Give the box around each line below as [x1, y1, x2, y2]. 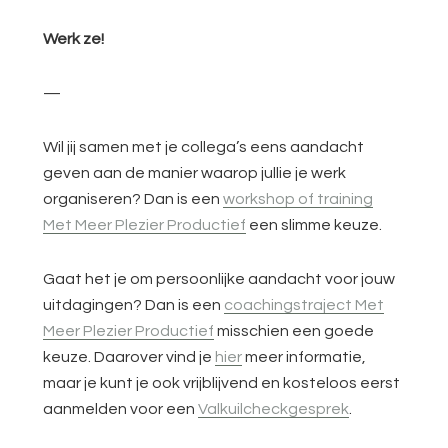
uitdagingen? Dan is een [43, 297, 225, 313]
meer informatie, [242, 349, 367, 365]
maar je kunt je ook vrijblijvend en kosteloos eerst [43, 375, 401, 391]
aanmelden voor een [43, 401, 199, 417]
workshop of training [223, 191, 374, 207]
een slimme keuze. [246, 217, 383, 233]
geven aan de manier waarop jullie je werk [43, 165, 347, 181]
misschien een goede [214, 323, 375, 339]
